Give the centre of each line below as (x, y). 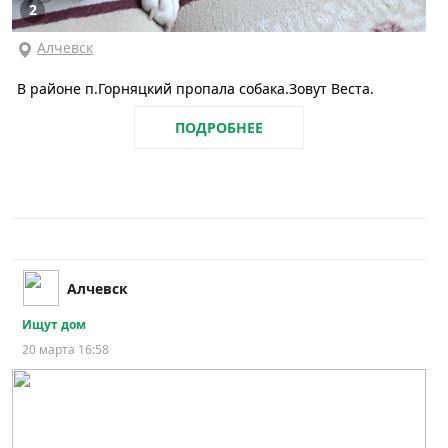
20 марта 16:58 (65, 350)
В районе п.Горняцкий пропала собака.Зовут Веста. (195, 89)
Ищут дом (54, 325)
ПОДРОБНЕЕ (219, 128)
